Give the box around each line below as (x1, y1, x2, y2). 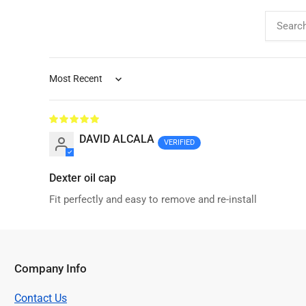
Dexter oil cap (49, 171, 116, 185)
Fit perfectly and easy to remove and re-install (49, 193, 257, 206)
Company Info (14, 262, 87, 276)
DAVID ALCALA (79, 132, 154, 145)
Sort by (48, 79, 85, 93)
